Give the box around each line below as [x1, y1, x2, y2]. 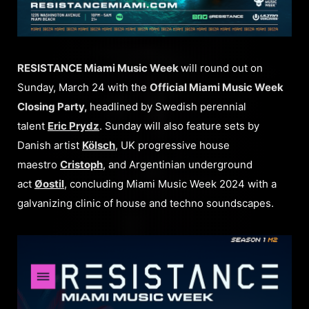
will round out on [181, 61, 263, 74]
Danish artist [17, 138, 82, 152]
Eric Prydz [48, 119, 99, 132]
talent [17, 119, 48, 132]
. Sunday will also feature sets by [99, 119, 259, 132]
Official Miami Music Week [150, 80, 283, 94]
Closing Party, [17, 99, 90, 113]
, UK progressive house [115, 138, 230, 152]
